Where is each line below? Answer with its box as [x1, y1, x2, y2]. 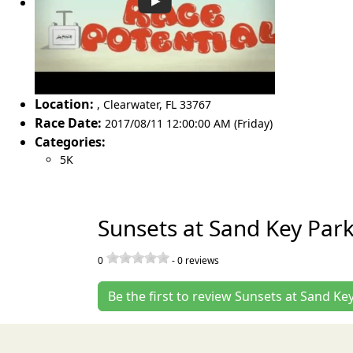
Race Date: [35, 113, 102, 132]
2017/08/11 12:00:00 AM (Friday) [105, 115, 273, 131]
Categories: [35, 132, 106, 150]
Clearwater [103, 96, 159, 112]
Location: [35, 95, 94, 113]
